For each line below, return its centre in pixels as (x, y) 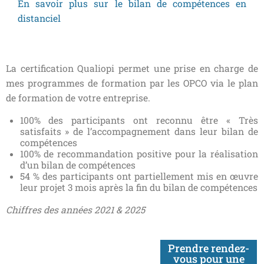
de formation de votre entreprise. (78, 98)
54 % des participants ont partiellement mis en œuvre (139, 176)
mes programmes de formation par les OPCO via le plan (132, 83)
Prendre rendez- (209, 248)
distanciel (39, 18)
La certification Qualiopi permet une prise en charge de (132, 69)
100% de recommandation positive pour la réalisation (139, 154)
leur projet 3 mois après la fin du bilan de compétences (138, 188)
